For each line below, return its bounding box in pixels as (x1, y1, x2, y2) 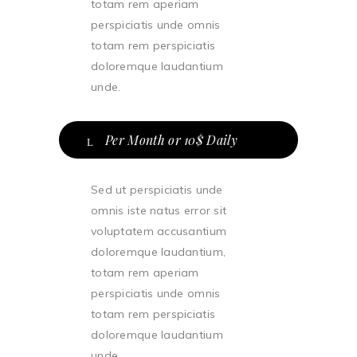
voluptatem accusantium (91, 224, 227, 238)
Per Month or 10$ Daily (105, 131, 238, 148)
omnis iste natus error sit (91, 203, 227, 218)
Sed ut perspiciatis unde (91, 182, 223, 197)
